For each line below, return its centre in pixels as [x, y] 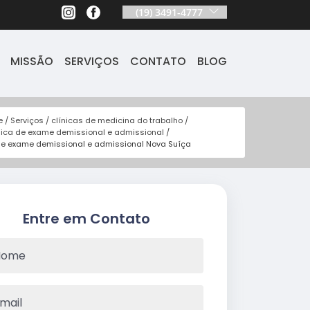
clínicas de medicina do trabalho [117, 120]
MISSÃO [32, 62]
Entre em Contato [86, 219]
